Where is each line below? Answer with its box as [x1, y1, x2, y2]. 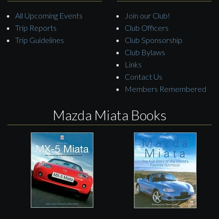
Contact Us [125, 71, 162, 81]
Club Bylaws [125, 47, 165, 57]
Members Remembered [125, 84, 206, 93]
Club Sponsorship [125, 35, 182, 44]
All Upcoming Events [15, 10, 83, 20]
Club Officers [125, 22, 169, 32]
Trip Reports [15, 22, 57, 32]
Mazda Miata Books [52, 106, 167, 123]
